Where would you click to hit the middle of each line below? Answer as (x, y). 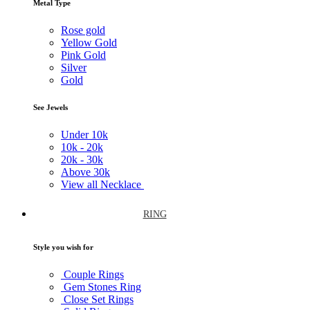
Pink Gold (83, 55)
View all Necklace (102, 185)
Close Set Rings (97, 300)
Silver (74, 67)
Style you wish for (63, 247)
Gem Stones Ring (101, 287)
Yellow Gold (89, 42)
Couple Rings (92, 275)
